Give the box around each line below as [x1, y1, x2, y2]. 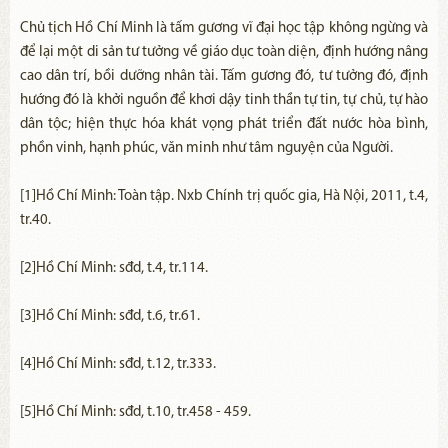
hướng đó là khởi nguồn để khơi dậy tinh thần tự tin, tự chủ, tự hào [20, 93, 428, 109]
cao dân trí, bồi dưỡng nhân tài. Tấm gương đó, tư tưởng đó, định [20, 69, 428, 85]
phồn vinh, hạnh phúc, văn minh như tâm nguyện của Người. [20, 141, 393, 157]
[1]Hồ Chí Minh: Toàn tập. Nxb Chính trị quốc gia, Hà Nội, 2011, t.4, [20, 189, 428, 205]
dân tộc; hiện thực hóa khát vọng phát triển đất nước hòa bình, [20, 117, 428, 133]
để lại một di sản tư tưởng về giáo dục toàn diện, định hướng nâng [20, 45, 428, 61]
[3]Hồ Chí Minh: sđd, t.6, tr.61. [20, 309, 200, 325]
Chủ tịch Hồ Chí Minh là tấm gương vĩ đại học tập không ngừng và [20, 21, 428, 37]
